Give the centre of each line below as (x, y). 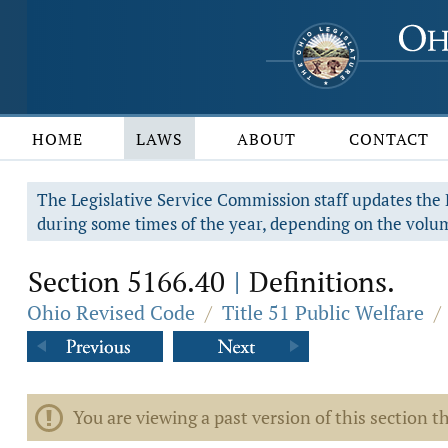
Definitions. (318, 281)
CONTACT (389, 139)
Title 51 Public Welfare (323, 312)
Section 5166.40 (130, 281)
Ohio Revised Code (111, 312)
